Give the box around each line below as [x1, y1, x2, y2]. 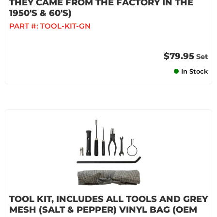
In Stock [181, 67, 208, 75]
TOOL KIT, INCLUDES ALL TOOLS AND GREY [9, 194, 208, 204]
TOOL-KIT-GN [40, 21, 91, 31]
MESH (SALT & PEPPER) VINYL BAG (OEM [9, 204, 197, 215]
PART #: [9, 21, 40, 31]
